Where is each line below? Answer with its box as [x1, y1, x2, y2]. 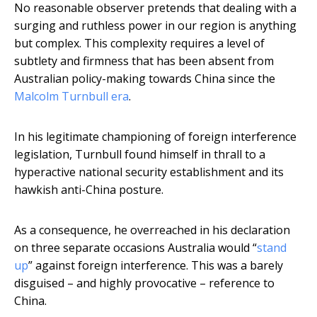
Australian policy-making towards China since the [14, 71, 275, 87]
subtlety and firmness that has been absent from [14, 53, 274, 69]
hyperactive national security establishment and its [14, 164, 284, 180]
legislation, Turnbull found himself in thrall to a [14, 146, 265, 163]
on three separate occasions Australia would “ [14, 240, 257, 256]
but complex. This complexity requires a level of [14, 35, 265, 52]
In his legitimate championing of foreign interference [14, 129, 296, 145]
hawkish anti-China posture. [14, 182, 163, 198]
